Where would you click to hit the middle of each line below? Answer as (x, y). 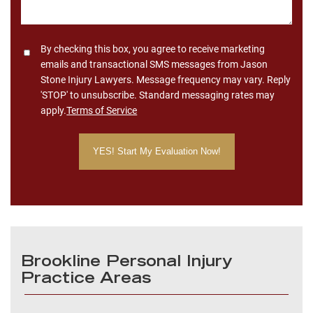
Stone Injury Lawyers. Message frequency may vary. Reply (166, 79)
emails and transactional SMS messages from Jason (154, 64)
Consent (41, 49)
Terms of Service (102, 110)
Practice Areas (86, 279)
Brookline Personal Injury (127, 262)
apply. (54, 110)
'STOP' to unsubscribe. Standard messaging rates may (158, 95)
